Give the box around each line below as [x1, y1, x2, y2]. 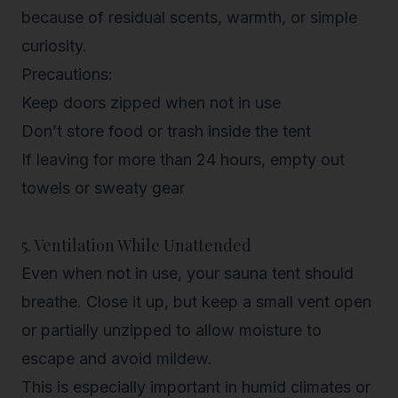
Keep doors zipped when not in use [21, 93, 281, 112]
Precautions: [21, 65, 113, 84]
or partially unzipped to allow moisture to [21, 321, 322, 339]
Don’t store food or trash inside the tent [21, 122, 311, 140]
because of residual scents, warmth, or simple [21, 8, 357, 27]
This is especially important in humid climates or [21, 378, 370, 396]
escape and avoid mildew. [21, 349, 212, 368]
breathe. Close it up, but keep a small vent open [21, 292, 371, 311]
